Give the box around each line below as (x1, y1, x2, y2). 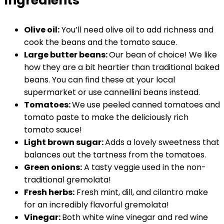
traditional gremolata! (24, 174, 111, 185)
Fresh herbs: (24, 186, 74, 198)
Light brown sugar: (24, 136, 105, 148)
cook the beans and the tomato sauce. (24, 36, 177, 48)
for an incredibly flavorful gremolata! (24, 199, 169, 210)
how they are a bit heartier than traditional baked (24, 61, 219, 73)
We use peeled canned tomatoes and (72, 99, 220, 110)
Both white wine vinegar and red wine (62, 211, 208, 223)
